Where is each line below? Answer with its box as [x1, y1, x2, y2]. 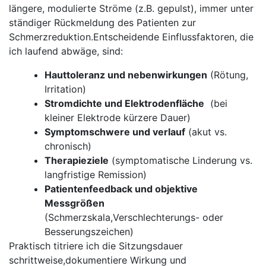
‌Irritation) [45, 83, 86, 95]
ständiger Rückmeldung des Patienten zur [9, 16, 196, 28]
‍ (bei [204, 97, 227, 109]
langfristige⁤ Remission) [45, 168, 147, 180]
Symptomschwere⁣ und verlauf [45, 125, 185, 138]
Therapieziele [45, 154, 109, 166]
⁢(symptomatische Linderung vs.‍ [109, 154, 252, 166]
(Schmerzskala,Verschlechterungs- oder [45, 211, 223, 223]
